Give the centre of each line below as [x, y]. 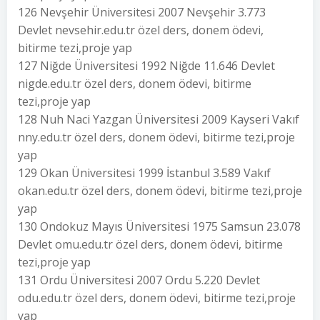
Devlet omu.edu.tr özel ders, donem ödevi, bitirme [150, 244]
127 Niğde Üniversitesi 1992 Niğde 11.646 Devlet [146, 66]
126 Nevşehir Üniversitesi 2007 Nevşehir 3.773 [142, 12]
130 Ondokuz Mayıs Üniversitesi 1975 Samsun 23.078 [159, 226]
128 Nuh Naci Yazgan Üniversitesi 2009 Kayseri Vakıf [159, 119]
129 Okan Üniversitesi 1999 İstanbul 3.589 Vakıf [144, 173]
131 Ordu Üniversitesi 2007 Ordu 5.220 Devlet [139, 280]
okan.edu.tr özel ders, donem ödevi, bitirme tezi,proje [160, 191]
